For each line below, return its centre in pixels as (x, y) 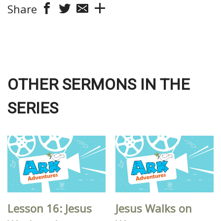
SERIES (33, 108)
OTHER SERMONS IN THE (99, 85)
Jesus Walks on (154, 208)
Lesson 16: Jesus (50, 208)
